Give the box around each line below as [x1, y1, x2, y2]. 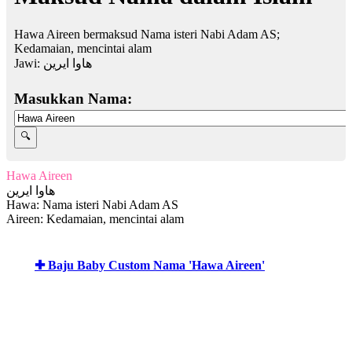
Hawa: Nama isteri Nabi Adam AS [6, 197, 178, 211]
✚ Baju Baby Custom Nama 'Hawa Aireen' [35, 258, 265, 272]
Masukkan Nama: [14, 90, 132, 107]
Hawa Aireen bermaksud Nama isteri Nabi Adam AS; [14, 27, 280, 41]
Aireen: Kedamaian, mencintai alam [6, 211, 184, 225]
